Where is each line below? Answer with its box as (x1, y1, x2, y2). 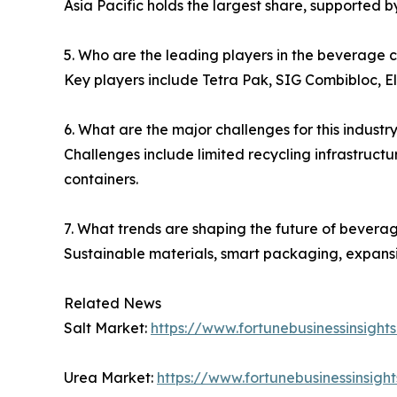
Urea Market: (64, 369, 157, 387)
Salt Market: (64, 319, 151, 338)
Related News (64, 294, 161, 313)
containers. (64, 170, 138, 189)
